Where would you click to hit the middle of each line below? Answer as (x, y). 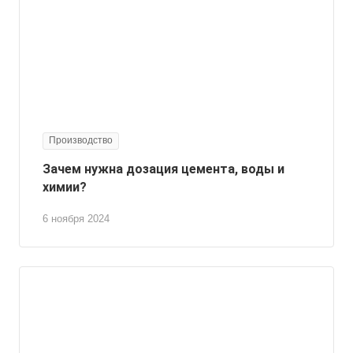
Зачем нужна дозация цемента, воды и (163, 169)
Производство (81, 140)
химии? (65, 187)
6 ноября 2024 (76, 218)
